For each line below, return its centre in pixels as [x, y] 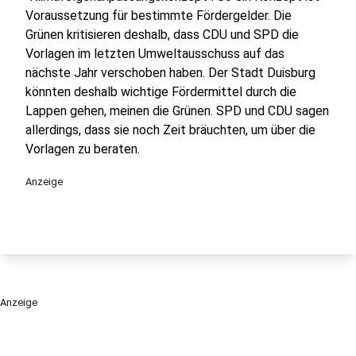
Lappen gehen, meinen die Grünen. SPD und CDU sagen [177, 111]
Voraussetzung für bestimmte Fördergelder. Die [159, 15]
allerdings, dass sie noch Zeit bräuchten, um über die [170, 130]
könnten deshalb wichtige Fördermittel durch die [161, 92]
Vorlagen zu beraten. [84, 149]
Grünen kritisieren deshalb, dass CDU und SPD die [162, 35]
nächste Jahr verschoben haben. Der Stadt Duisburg [170, 73]
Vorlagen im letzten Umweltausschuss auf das [155, 54]
